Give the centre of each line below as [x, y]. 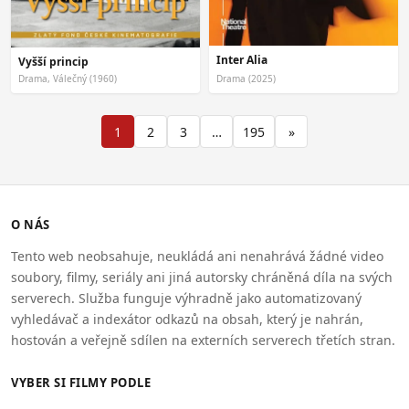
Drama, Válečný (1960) [68, 79]
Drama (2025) [246, 79]
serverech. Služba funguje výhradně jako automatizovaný [186, 299]
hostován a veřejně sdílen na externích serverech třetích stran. [203, 341]
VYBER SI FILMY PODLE [81, 383]
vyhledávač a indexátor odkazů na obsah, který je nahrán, [187, 320]
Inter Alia [242, 60]
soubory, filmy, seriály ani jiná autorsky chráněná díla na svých [202, 278]
